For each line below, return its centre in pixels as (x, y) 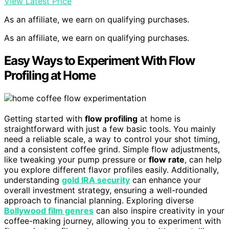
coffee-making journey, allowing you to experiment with (112, 221)
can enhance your (165, 180)
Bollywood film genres (49, 210)
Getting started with (44, 118)
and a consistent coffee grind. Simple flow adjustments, (112, 149)
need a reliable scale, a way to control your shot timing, (112, 139)
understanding (33, 180)
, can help (203, 159)
